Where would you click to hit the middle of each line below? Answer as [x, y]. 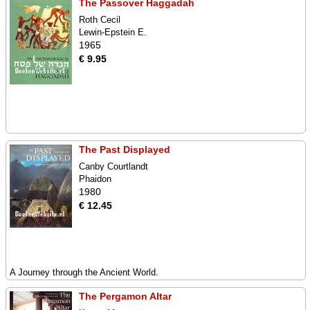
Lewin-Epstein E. [113, 32]
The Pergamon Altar [125, 296]
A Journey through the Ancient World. [84, 272]
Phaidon [95, 179]
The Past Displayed [125, 149]
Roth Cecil [100, 20]
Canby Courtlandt [113, 166]
